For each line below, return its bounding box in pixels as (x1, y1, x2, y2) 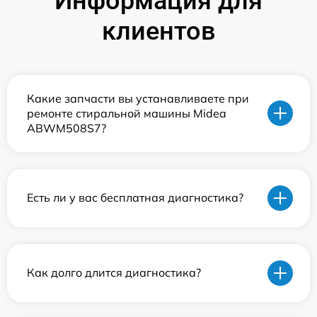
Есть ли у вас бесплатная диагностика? (27, 190, 243, 205)
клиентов (101, 16, 216, 46)
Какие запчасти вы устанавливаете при (27, 91, 249, 105)
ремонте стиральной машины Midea (27, 105, 226, 120)
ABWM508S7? (27, 120, 106, 135)
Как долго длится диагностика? (27, 265, 201, 280)
